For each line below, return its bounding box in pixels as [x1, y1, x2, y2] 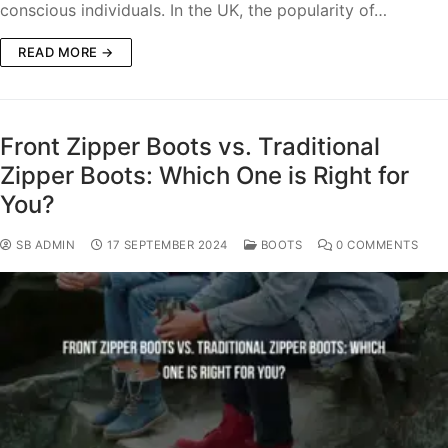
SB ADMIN [12, 238, 75, 253]
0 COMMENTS [332, 238, 418, 253]
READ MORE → [18, 44, 114, 61]
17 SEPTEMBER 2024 [107, 238, 228, 253]
